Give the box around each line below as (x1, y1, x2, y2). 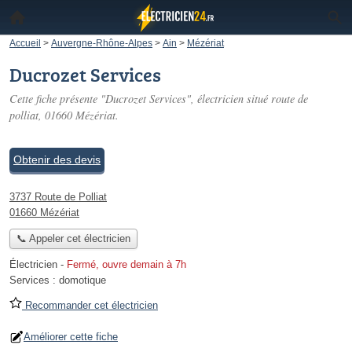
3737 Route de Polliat (9, 191, 107, 203)
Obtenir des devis (13, 153, 101, 166)
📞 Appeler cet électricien (16, 233, 130, 245)
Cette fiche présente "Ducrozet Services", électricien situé (9, 91, 271, 106)
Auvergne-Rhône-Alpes (51, 38, 152, 48)
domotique (59, 274, 106, 287)
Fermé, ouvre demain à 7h (67, 258, 186, 271)
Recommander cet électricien (22, 299, 158, 312)
